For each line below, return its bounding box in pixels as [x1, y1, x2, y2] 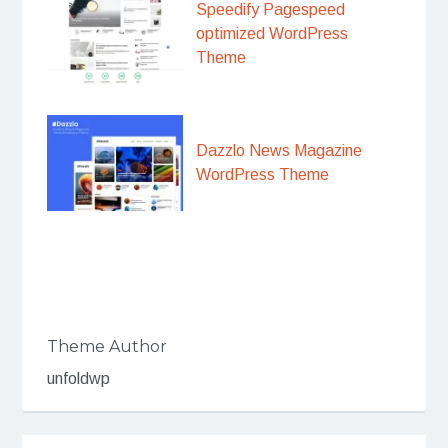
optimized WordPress [196, 25, 349, 43]
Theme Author [46, 336, 167, 356]
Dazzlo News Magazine [196, 141, 363, 159]
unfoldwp [46, 369, 110, 387]
